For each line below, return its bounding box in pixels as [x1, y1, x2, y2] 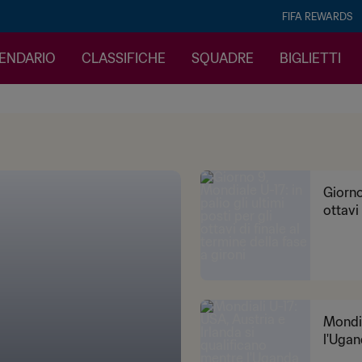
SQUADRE [192, 50, 254, 66]
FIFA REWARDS [282, 10, 352, 23]
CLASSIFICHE [82, 50, 166, 66]
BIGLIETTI [280, 50, 341, 66]
